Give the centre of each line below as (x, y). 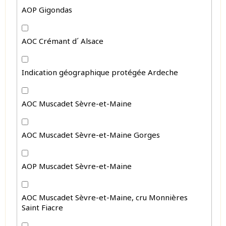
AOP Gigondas (47, 9)
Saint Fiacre (43, 207)
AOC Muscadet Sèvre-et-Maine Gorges (91, 134)
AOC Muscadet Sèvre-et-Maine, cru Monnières (105, 197)
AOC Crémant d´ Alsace (63, 41)
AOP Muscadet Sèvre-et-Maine (77, 166)
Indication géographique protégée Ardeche (100, 72)
